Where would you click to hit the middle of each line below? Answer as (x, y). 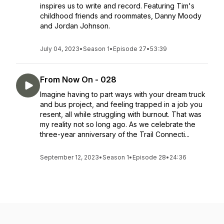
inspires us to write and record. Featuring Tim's (117, 6)
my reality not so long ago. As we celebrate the (118, 124)
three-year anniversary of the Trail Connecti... (115, 134)
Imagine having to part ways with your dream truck (123, 94)
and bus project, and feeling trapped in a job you (121, 104)
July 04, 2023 (60, 49)
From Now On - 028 (78, 79)
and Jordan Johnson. (75, 26)
